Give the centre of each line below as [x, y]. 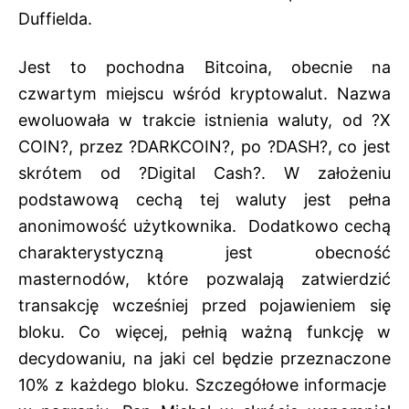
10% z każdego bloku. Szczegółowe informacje [204, 385]
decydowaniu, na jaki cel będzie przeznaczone [204, 359]
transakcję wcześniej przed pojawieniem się [204, 306]
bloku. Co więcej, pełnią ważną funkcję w [204, 332]
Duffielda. [55, 19]
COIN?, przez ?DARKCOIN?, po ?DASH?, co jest [204, 147]
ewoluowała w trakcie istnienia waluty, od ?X [204, 121]
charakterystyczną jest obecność [204, 253]
